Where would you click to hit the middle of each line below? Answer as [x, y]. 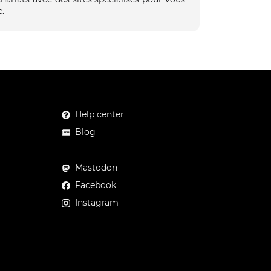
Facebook [96, 185]
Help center [100, 114]
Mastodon [96, 168]
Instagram [97, 203]
